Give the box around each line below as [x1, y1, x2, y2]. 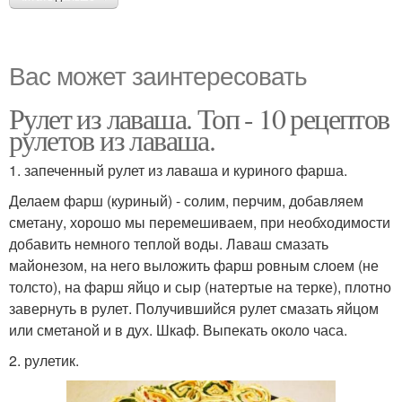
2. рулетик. [9, 349, 79, 371]
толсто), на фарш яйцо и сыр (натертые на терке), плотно [9, 275, 391, 297]
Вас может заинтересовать [9, 56, 307, 92]
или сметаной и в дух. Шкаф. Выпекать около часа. [9, 319, 347, 340]
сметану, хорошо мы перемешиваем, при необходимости [9, 211, 390, 232]
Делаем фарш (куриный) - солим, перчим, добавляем [9, 189, 363, 211]
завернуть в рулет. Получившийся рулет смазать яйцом [9, 297, 379, 319]
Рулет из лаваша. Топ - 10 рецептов [9, 98, 389, 137]
